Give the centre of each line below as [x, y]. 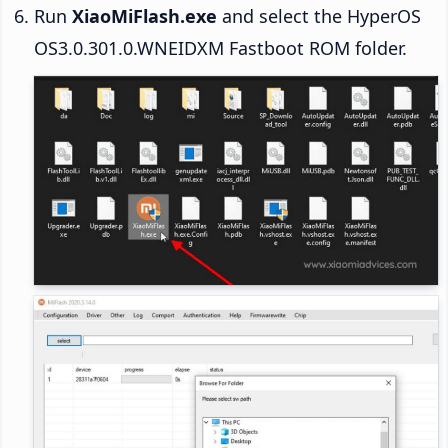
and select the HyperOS [319, 16]
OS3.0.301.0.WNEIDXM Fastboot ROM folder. [220, 48]
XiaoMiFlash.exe [144, 16]
